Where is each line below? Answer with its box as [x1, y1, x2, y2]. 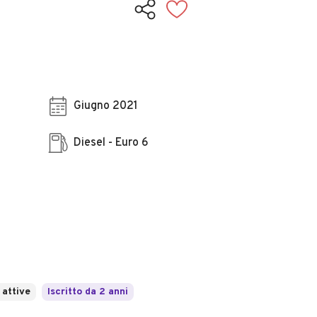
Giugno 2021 [74, 99, 138, 113]
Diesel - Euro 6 [74, 136, 149, 150]
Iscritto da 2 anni [47, 286, 128, 298]
